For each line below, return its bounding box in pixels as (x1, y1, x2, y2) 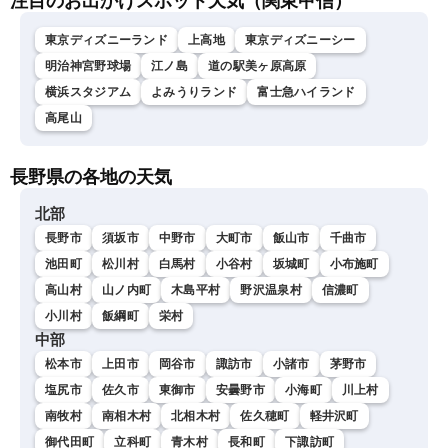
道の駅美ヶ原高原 (208, 59, 307, 74)
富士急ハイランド (257, 85, 356, 100)
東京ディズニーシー (244, 33, 356, 48)
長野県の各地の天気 (10, 167, 172, 188)
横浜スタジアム (45, 85, 132, 100)
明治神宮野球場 (45, 59, 132, 74)
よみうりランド (151, 85, 238, 100)
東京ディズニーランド (45, 33, 168, 48)
